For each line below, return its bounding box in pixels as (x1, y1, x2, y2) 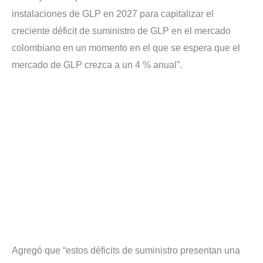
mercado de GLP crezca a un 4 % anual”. (12, 60, 182, 70)
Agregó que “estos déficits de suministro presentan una (12, 245, 240, 255)
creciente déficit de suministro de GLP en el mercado (12, 26, 231, 36)
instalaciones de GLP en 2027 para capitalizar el (12, 9, 214, 19)
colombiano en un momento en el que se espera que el (12, 43, 240, 53)
